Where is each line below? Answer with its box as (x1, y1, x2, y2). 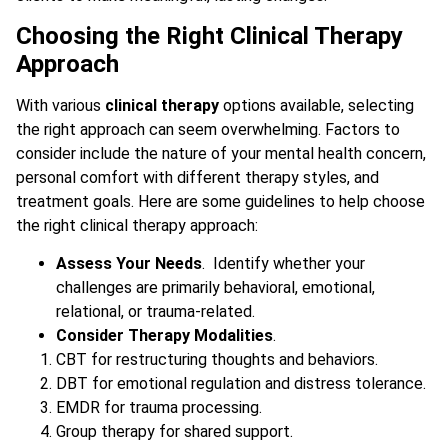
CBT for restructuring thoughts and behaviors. (56, 350, 378, 370)
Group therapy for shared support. (56, 422, 293, 442)
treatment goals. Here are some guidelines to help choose (16, 191, 425, 211)
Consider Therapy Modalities (56, 326, 273, 346)
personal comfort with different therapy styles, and (16, 167, 379, 187)
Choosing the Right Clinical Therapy (16, 21, 403, 50)
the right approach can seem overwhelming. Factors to (16, 119, 400, 139)
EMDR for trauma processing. (56, 398, 262, 418)
